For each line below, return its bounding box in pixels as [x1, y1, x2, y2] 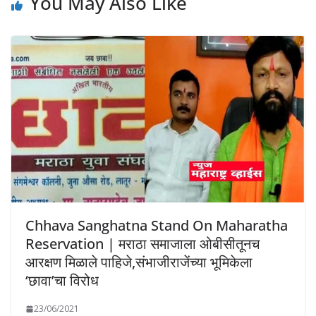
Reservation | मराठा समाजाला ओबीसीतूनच [25, 234, 260, 254]
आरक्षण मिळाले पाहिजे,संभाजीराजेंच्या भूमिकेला [25, 253, 253, 272]
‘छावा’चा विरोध [25, 271, 99, 291]
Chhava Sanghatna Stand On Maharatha [25, 216, 288, 236]
